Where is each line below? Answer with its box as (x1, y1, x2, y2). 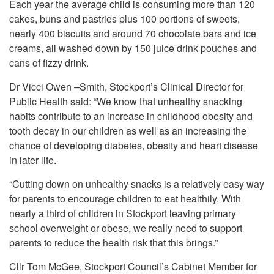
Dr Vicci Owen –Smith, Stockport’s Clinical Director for (9, 80, 243, 94)
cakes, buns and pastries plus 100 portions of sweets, (9, 12, 240, 26)
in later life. (9, 153, 56, 167)
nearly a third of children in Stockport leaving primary (9, 206, 236, 220)
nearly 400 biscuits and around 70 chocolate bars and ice (9, 26, 256, 40)
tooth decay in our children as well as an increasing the (9, 124, 246, 138)
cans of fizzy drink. (9, 56, 89, 70)
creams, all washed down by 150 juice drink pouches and (9, 41, 257, 55)
